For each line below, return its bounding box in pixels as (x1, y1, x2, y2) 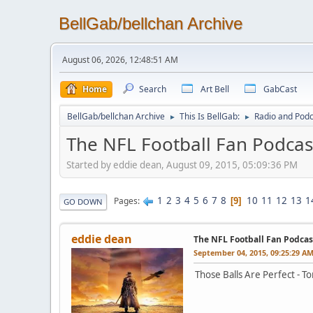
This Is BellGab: (180, 110, 240, 122)
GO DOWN (64, 196, 103, 207)
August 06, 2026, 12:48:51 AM (62, 54, 178, 66)
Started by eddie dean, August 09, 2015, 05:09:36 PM (66, 158, 298, 171)
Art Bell (201, 83, 229, 95)
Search (139, 83, 166, 95)
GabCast (263, 83, 297, 95)
